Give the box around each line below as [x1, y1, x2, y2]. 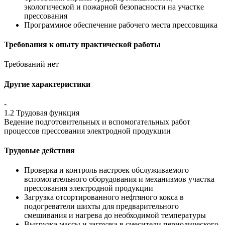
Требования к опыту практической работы [4, 40, 161, 49]
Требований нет [4, 60, 59, 69]
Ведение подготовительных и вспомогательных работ [4, 117, 190, 126]
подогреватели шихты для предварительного [24, 202, 179, 211]
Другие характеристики [4, 79, 90, 88]
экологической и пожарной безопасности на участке [24, 2, 204, 11]
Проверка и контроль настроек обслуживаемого [24, 166, 189, 175]
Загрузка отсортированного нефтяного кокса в [24, 193, 184, 202]
